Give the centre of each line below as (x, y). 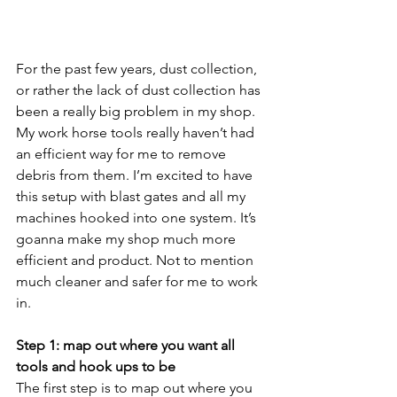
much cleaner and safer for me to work (139, 281)
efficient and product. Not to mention (136, 260)
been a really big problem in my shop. (137, 111)
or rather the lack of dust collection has (140, 90)
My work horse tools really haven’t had (137, 132)
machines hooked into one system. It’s (138, 217)
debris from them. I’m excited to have (136, 175)
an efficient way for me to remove (123, 153)
